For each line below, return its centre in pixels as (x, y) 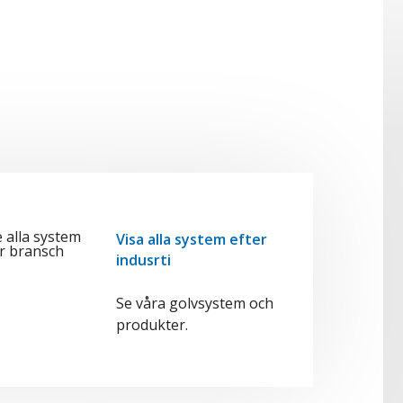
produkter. (152, 325)
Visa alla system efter (192, 239)
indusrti (144, 260)
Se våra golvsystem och (195, 303)
